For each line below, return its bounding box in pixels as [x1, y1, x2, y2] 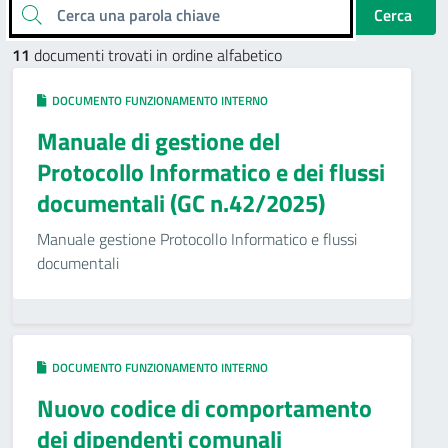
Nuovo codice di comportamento [37, 390, 372, 426]
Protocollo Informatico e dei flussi [37, 154, 385, 190]
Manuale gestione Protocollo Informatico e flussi [37, 227, 357, 251]
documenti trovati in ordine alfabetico [30, 43, 282, 67]
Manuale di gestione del [37, 123, 280, 159]
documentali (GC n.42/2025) [37, 185, 325, 221]
